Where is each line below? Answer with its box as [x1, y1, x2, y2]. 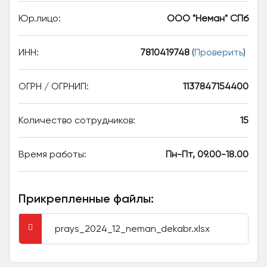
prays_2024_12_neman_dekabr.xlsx [55, 223, 210, 234]
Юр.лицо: [18, 13, 61, 24]
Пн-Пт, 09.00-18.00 [166, 148, 249, 160]
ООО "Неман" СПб [167, 13, 249, 24]
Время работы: [18, 148, 86, 160]
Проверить [194, 46, 243, 58]
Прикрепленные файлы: [18, 191, 154, 206]
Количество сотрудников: [18, 114, 135, 126]
